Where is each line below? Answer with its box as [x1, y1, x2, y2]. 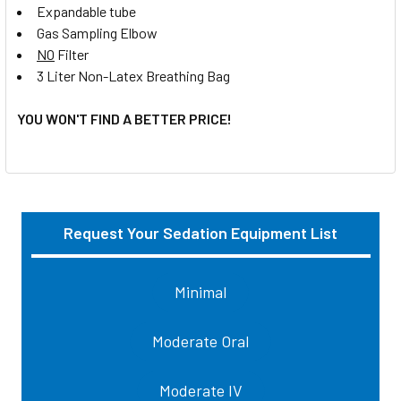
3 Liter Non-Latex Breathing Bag [37, 66, 230, 84]
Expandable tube [37, 2, 136, 20]
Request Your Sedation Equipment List [64, 222, 337, 243]
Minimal [175, 281, 226, 302]
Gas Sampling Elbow [37, 23, 158, 41]
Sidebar [21, 243, 111, 277]
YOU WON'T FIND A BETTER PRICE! [17, 109, 232, 127]
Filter [55, 45, 89, 63]
